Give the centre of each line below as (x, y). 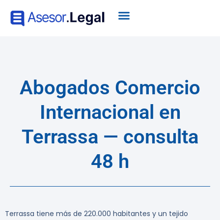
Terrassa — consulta (110, 137)
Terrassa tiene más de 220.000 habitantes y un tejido (96, 214)
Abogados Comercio (110, 88)
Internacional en (110, 112)
